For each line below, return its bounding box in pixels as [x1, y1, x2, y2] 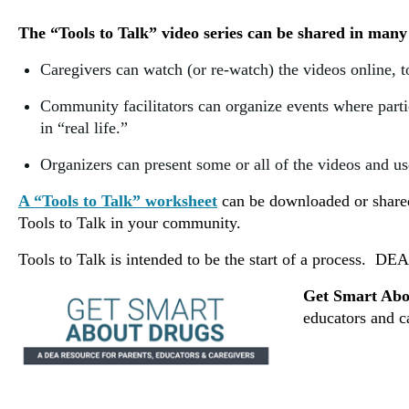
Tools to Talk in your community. [18, 214, 241, 232]
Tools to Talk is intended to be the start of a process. [18, 250, 366, 268]
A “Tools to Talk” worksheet [18, 192, 217, 210]
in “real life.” [40, 119, 128, 137]
